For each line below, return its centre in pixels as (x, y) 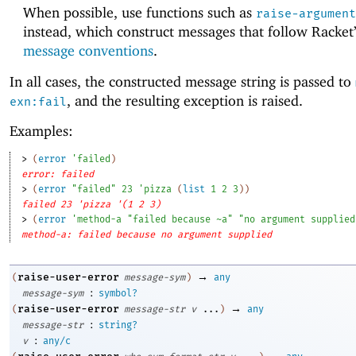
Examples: (41, 130)
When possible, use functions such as (139, 13)
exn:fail (38, 101)
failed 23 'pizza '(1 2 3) (91, 204)
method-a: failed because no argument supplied (147, 234)
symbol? (118, 294)
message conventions (88, 51)
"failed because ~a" (180, 219)
